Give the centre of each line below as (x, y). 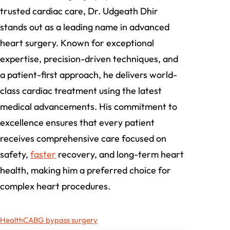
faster (43, 155)
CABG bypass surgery (60, 220)
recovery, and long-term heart (120, 155)
